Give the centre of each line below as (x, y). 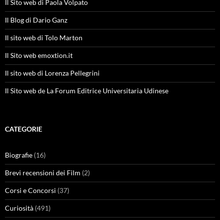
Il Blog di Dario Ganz (36, 20)
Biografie (19, 155)
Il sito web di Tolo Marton (44, 37)
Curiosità (19, 208)
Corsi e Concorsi (30, 190)
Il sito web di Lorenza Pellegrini (52, 73)
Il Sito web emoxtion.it (39, 55)
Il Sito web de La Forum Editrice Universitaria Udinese (87, 90)
